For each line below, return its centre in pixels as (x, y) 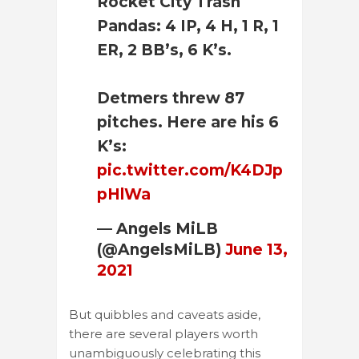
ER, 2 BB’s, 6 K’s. (164, 50)
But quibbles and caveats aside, (165, 314)
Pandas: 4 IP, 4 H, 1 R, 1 (188, 26)
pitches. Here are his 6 (188, 122)
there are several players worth (163, 333)
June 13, (256, 249)
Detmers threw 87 (171, 98)
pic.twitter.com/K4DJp (190, 170)
